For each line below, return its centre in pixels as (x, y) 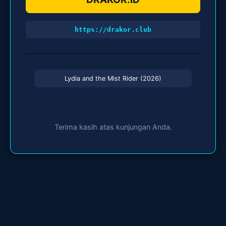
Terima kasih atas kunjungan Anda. (113, 127)
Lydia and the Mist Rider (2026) (113, 79)
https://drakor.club (113, 30)
